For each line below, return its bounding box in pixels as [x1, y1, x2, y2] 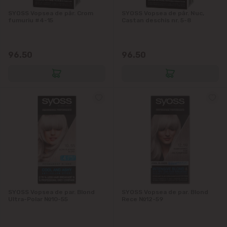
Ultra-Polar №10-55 [8, 195, 68, 203]
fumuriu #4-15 [8, 16, 53, 24]
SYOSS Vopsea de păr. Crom [8, 9, 93, 17]
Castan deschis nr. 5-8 [122, 16, 191, 24]
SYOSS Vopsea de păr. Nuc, [122, 9, 204, 17]
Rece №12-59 [122, 195, 163, 203]
